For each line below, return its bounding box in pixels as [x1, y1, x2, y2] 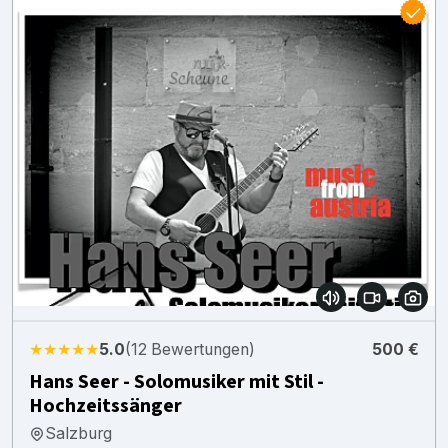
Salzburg [45, 423, 112, 443]
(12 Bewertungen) [125, 339, 255, 359]
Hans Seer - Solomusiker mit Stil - [29, 367, 324, 396]
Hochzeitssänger [29, 391, 182, 420]
